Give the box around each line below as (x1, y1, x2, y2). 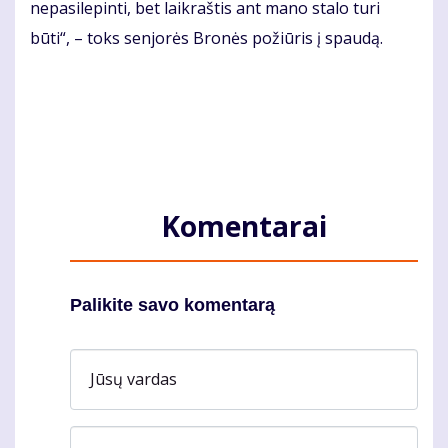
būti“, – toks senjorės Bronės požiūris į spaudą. (30, 26, 383, 49)
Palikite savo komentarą (70, 294, 275, 315)
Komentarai (161, 206, 327, 245)
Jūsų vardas (90, 367, 177, 390)
